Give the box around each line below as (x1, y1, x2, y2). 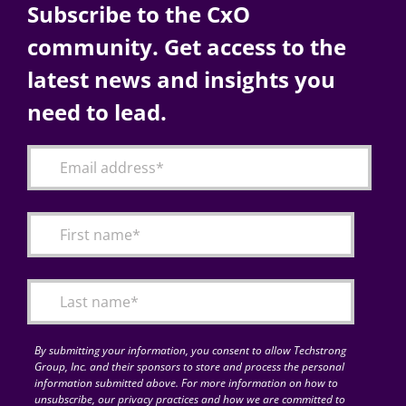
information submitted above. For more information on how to (34, 374, 338, 391)
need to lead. (26, 96, 167, 127)
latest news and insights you (26, 63, 335, 94)
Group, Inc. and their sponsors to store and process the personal (34, 358, 344, 374)
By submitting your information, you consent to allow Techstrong (34, 342, 346, 358)
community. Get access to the (26, 31, 346, 62)
